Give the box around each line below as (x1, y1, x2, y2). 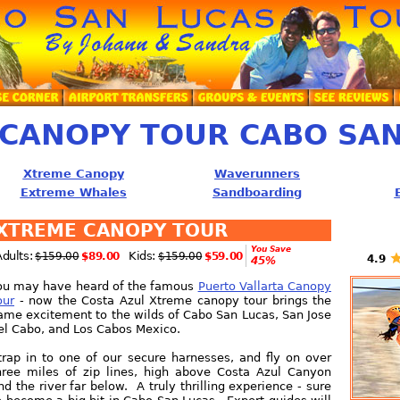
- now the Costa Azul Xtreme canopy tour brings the (14, 294, 332, 307)
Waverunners (214, 167, 301, 180)
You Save (250, 245, 291, 254)
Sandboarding (212, 186, 303, 199)
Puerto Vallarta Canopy (197, 279, 332, 293)
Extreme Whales (20, 186, 127, 199)
